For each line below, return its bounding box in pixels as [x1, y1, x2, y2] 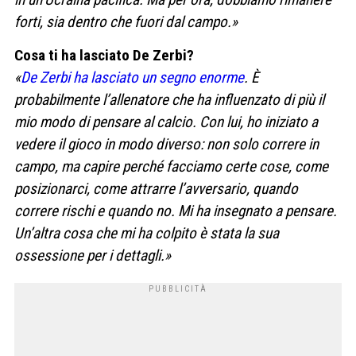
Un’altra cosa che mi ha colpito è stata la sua [14, 223, 279, 242]
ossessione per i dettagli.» [14, 246, 171, 265]
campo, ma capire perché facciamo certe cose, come [14, 157, 328, 176]
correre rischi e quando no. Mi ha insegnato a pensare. [14, 201, 337, 220]
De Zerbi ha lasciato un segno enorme [21, 68, 244, 87]
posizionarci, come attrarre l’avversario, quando [14, 179, 298, 198]
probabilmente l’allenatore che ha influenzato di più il [14, 90, 324, 109]
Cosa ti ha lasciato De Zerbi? [14, 45, 194, 64]
